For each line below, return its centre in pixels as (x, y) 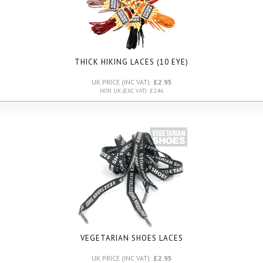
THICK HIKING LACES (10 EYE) (131, 62)
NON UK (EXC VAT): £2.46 (131, 91)
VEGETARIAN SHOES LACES (131, 238)
